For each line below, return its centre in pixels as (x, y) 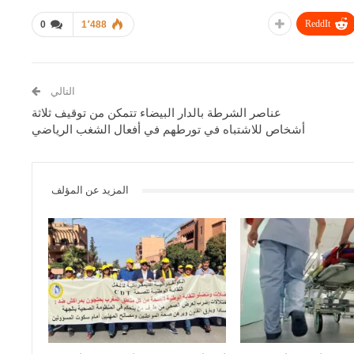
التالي (62, 92)
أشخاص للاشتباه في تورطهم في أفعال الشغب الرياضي (169, 130)
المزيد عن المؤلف (90, 190)
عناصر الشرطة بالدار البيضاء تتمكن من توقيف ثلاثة (157, 113)
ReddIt (318, 24)
